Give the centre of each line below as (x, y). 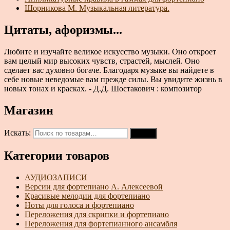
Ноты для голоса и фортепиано (79, 205)
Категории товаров (57, 155)
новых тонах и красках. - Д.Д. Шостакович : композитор (103, 89)
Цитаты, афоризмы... (63, 30)
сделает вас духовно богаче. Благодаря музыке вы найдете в (109, 70)
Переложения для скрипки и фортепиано (97, 214)
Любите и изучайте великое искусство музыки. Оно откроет (110, 52)
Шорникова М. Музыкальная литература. (97, 8)
